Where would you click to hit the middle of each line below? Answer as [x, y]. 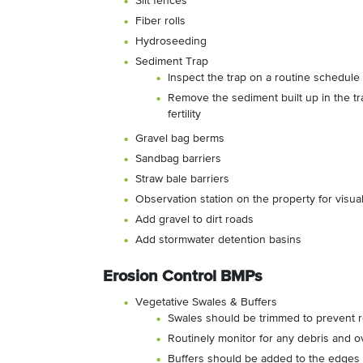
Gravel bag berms [180, 139]
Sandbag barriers [178, 159]
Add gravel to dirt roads [194, 220]
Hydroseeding [171, 42]
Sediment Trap [172, 62]
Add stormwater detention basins [218, 240]
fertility [184, 115]
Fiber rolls [160, 21]
